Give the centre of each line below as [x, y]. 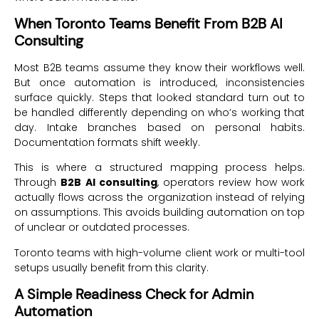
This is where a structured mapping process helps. [159, 168]
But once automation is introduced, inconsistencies [159, 82]
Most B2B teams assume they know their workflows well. [159, 67]
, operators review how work [231, 183]
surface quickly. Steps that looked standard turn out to [159, 97]
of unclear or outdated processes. [102, 228]
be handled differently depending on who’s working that [159, 112]
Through [38, 183]
